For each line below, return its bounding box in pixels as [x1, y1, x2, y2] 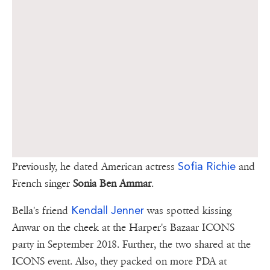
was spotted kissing [144, 204, 231, 217]
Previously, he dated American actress [12, 160, 178, 173]
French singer [12, 177, 70, 190]
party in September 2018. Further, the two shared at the [12, 237, 251, 251]
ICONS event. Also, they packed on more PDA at [12, 254, 227, 268]
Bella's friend [12, 204, 71, 217]
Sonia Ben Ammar [70, 177, 151, 190]
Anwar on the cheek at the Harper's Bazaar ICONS [12, 221, 234, 234]
